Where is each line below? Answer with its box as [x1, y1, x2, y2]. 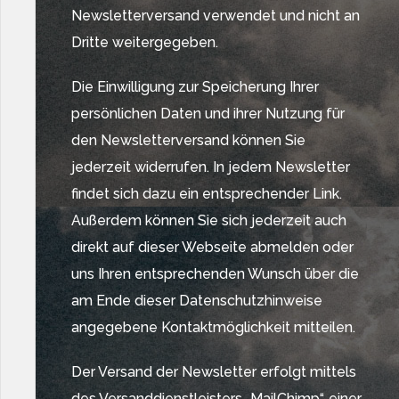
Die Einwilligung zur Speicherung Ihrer [71, 78, 319, 95]
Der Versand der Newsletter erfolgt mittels [71, 363, 356, 380]
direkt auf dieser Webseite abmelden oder [71, 239, 354, 256]
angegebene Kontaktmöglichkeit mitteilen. [71, 319, 355, 336]
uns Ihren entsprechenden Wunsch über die [71, 265, 359, 282]
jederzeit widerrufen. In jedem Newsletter [71, 159, 350, 175]
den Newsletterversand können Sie [71, 132, 305, 149]
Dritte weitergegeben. [71, 34, 218, 51]
